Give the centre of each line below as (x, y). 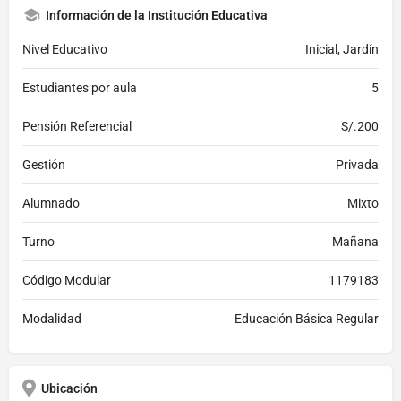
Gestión (44, 164)
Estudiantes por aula (80, 87)
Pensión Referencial (77, 126)
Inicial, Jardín (342, 49)
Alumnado (51, 203)
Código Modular (67, 280)
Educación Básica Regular (307, 318)
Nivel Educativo (65, 49)
